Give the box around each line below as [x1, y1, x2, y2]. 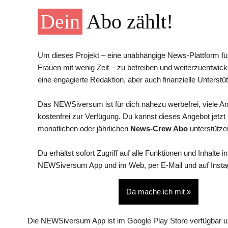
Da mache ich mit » [126, 187, 191, 196]
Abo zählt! [82, 10, 173, 34]
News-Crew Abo [130, 124, 188, 133]
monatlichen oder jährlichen [38, 124, 130, 133]
